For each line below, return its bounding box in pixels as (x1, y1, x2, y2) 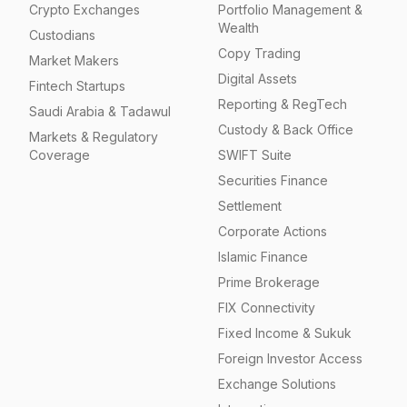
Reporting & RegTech (218, 96, 347, 112)
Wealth (218, 20, 259, 35)
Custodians (29, 27, 95, 43)
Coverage (29, 147, 90, 163)
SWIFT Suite (218, 147, 292, 163)
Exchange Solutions (218, 376, 336, 392)
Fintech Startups (29, 78, 125, 94)
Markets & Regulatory (29, 129, 158, 144)
